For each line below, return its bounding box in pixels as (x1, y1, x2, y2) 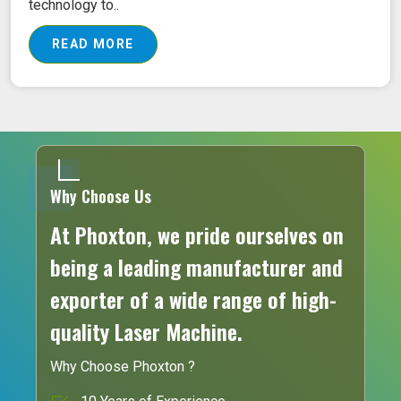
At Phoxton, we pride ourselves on (50, 218, 344, 252)
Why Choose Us (50, 184, 151, 209)
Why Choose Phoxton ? (50, 358, 195, 376)
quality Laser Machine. (50, 315, 243, 348)
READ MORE (52, 37, 134, 52)
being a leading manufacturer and (50, 251, 343, 284)
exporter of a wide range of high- (50, 283, 337, 316)
